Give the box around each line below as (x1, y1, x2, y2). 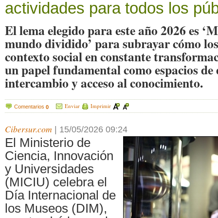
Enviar (63, 102, 81, 109)
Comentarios (14, 103, 46, 109)
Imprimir (89, 102, 112, 109)
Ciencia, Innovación (5, 149, 113, 163)
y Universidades (5, 162, 94, 176)
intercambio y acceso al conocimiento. (5, 73, 203, 92)
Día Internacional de (5, 188, 116, 202)
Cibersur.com (5, 123, 52, 135)
